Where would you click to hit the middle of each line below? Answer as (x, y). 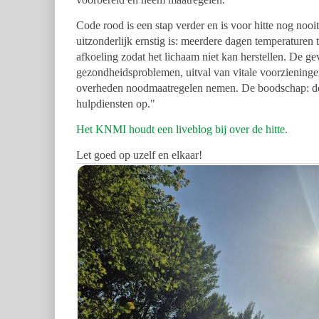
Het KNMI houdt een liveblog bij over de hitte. (183, 130)
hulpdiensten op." (116, 104)
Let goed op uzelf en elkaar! (139, 155)
